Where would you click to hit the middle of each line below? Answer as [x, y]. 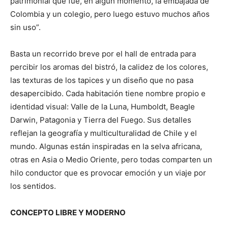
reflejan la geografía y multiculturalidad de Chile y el [104, 133]
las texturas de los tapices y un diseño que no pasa [102, 80]
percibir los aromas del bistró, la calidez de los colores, [109, 67]
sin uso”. [25, 27]
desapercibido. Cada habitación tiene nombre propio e [108, 93]
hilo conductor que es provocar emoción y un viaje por [108, 173]
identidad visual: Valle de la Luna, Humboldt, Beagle [103, 107]
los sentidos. [33, 186]
